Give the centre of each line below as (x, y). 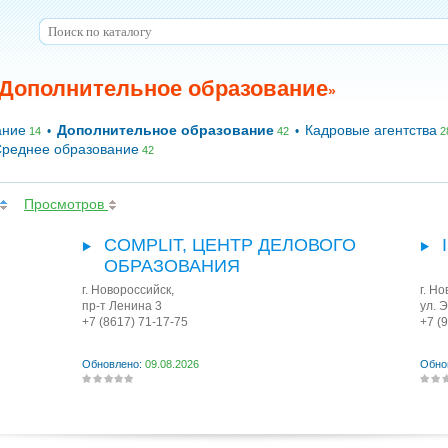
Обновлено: (113, 364)
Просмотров (66, 204)
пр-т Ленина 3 (122, 306)
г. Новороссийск (126, 290)
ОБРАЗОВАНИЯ (172, 266)
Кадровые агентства (371, 130)
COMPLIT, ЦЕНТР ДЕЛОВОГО (230, 245)
